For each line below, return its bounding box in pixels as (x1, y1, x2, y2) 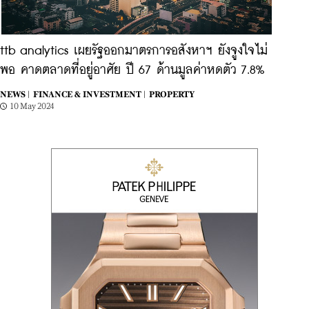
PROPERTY (149, 90, 195, 99)
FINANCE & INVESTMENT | (33, 90, 146, 99)
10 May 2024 (10, 101, 54, 111)
